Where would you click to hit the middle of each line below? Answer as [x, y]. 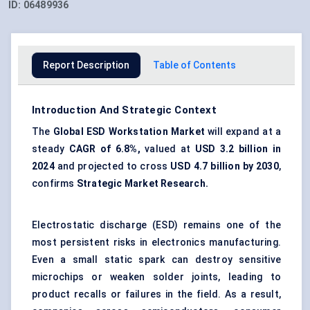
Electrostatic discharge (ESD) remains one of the [156, 225]
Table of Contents [194, 65]
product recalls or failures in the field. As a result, [156, 294]
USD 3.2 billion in [238, 149]
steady [51, 149]
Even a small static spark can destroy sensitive [156, 260]
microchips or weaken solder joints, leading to [156, 277]
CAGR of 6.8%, [104, 149]
